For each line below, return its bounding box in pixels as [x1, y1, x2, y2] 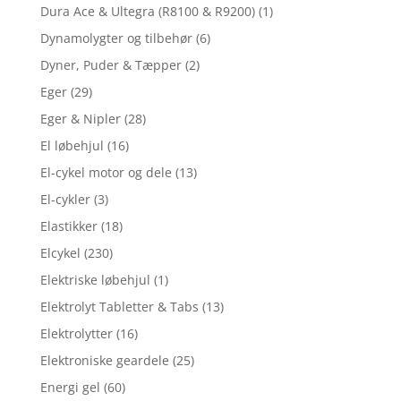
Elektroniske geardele [39, 352, 169, 370]
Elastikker [39, 218, 98, 235]
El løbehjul [39, 137, 104, 155]
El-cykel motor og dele [39, 164, 172, 182]
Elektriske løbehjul [39, 271, 150, 289]
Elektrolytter [39, 325, 113, 343]
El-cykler [39, 191, 90, 209]
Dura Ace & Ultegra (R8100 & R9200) [39, 3, 255, 21]
